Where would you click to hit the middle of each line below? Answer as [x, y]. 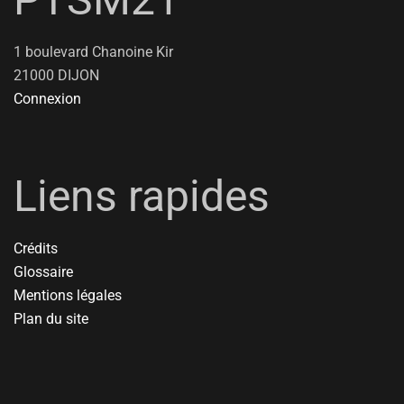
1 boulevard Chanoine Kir [93, 52]
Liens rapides [142, 196]
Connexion [47, 99]
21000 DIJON [56, 75]
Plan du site [51, 319]
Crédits [36, 248]
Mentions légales [68, 295]
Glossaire [43, 272]
